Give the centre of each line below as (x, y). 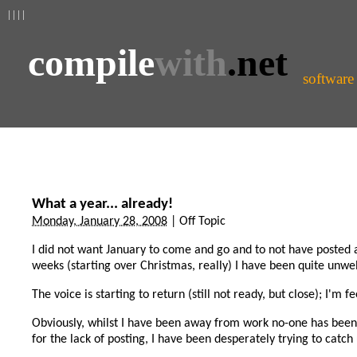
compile (91, 63)
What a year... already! (102, 204)
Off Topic (202, 222)
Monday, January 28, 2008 (100, 222)
